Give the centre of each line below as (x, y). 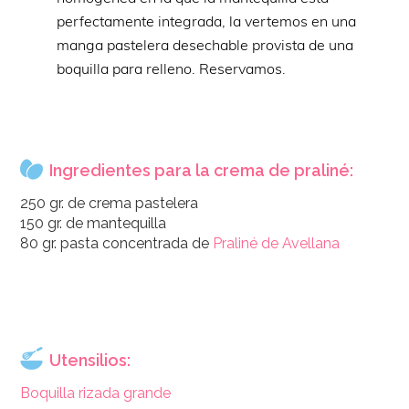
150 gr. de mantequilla (94, 223)
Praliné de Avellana (277, 243)
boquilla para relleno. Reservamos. (172, 68)
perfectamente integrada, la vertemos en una (207, 21)
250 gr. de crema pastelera (110, 203)
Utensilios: (90, 360)
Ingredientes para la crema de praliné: (202, 170)
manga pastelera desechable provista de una (205, 44)
